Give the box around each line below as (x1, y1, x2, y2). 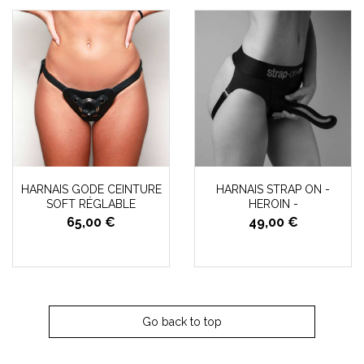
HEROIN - (248, 197, 298, 210)
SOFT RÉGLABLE (46, 197, 136, 210)
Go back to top (142, 315, 222, 328)
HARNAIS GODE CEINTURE (20, 183, 162, 196)
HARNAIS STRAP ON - (216, 183, 330, 196)
